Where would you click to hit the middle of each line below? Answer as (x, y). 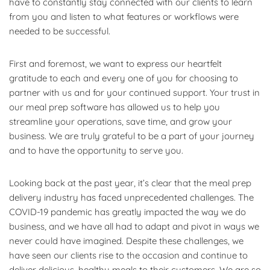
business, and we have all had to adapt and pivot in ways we (134, 226)
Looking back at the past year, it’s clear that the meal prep (130, 183)
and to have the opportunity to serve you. (96, 150)
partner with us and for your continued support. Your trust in (134, 92)
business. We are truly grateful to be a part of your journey (132, 136)
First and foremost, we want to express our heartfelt (115, 63)
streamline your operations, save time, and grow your (121, 121)
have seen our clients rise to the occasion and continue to (128, 255)
